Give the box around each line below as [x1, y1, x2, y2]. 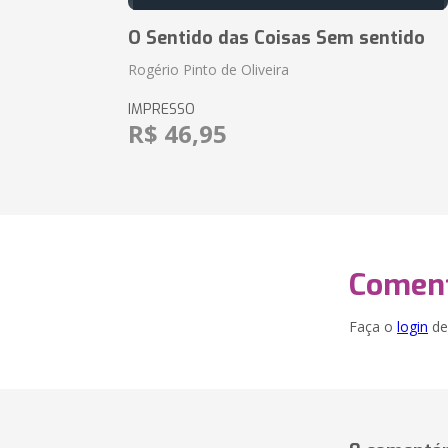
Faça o [349, 317, 397, 336]
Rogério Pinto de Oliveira [128, 60, 290, 79]
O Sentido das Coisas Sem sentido [128, 26, 426, 50]
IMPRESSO [128, 100, 196, 119]
